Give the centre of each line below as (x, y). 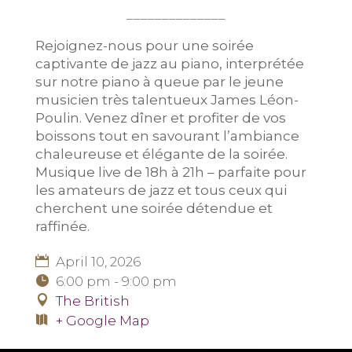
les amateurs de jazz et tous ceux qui (161, 191)
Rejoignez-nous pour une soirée (144, 46)
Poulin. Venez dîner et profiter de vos (160, 118)
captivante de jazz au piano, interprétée (169, 64)
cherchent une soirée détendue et (154, 209)
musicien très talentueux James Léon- (167, 100)
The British (92, 301)
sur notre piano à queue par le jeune (159, 82)
